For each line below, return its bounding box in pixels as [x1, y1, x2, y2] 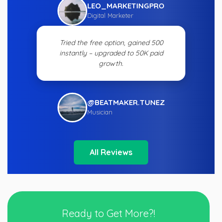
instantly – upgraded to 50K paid [59, 49, 163, 58]
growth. [99, 59, 123, 68]
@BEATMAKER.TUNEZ [87, 97, 165, 107]
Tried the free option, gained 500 [59, 38, 163, 48]
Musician [87, 108, 112, 116]
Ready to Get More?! [62, 207, 155, 220]
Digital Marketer [87, 11, 133, 19]
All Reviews [90, 147, 132, 158]
